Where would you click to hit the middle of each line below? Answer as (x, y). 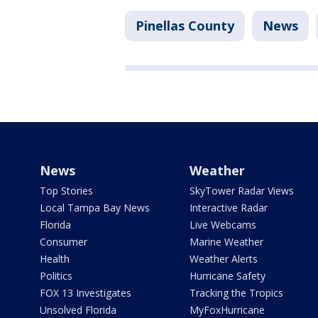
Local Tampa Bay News (95, 208)
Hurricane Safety (227, 276)
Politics (56, 276)
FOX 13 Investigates (86, 293)
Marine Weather (226, 242)
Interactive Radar (228, 208)
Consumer (64, 242)
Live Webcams (223, 225)
